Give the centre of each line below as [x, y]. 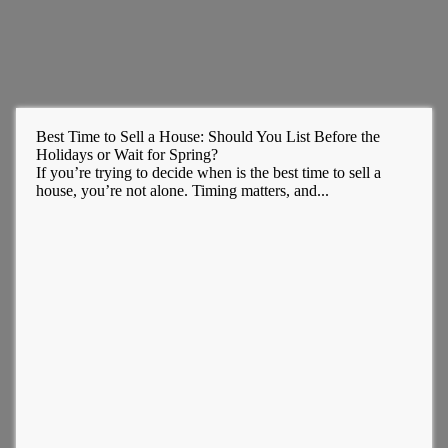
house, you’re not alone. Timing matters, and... [182, 191]
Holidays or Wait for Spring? [126, 155]
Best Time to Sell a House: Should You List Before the [207, 137]
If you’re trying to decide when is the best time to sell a [208, 173]
